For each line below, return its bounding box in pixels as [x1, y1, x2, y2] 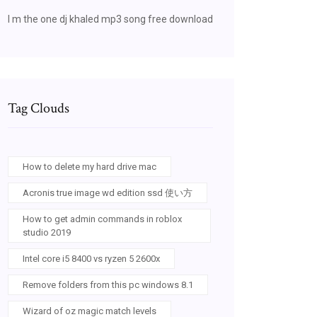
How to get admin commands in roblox [23, 214, 182, 224]
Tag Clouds [8, 99, 69, 117]
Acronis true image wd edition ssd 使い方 [23, 188, 192, 198]
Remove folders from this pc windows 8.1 [23, 279, 193, 290]
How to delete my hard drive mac [23, 161, 156, 172]
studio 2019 [23, 227, 71, 238]
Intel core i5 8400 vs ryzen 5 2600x [23, 253, 160, 264]
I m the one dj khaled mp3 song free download [8, 13, 213, 25]
